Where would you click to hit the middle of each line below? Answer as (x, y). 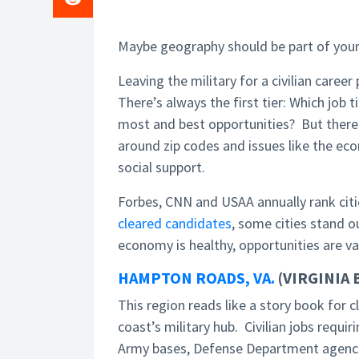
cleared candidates (175, 223)
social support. (161, 167)
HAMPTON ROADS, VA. (196, 278)
